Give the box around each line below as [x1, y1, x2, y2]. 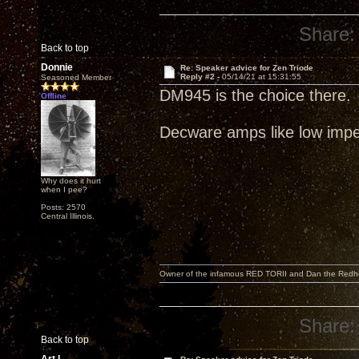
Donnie [41, 62, 73, 73]
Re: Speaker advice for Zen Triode [179, 63, 313, 72]
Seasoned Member [41, 73, 111, 82]
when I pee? [41, 185, 87, 194]
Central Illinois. [41, 212, 95, 220]
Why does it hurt [41, 176, 101, 185]
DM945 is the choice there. [159, 87, 351, 104]
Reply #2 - [179, 72, 222, 81]
